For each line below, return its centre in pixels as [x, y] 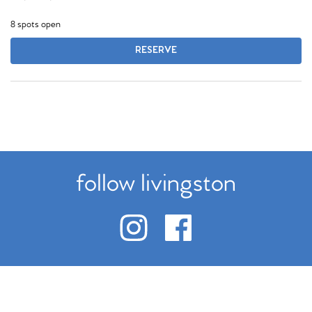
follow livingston [156, 184]
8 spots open [36, 25]
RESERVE [156, 50]
